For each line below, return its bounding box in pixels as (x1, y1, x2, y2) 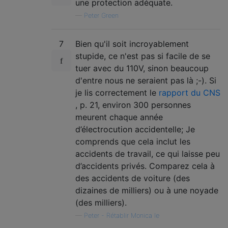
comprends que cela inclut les (75, 136, 190, 147)
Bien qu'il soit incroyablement (75, 39, 189, 49)
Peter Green (84, 12, 119, 19)
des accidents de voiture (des (75, 173, 190, 183)
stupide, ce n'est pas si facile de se (75, 51, 210, 61)
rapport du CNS (159, 88, 220, 98)
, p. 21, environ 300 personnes (75, 100, 191, 110)
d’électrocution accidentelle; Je (75, 124, 195, 134)
